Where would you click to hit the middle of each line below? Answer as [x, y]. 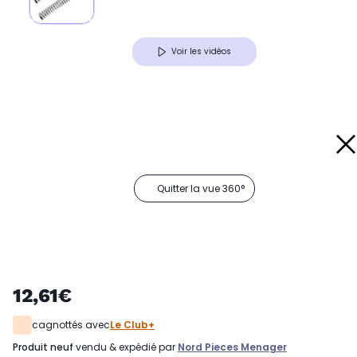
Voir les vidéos [201, 52]
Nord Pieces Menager [232, 347]
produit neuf [46, 347]
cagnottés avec [71, 325]
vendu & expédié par [126, 347]
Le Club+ [132, 325]
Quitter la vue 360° [201, 189]
